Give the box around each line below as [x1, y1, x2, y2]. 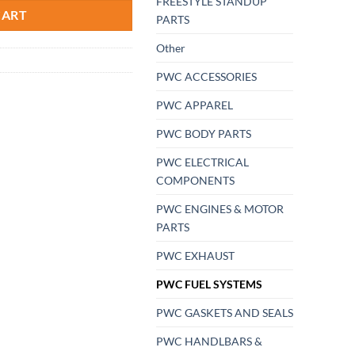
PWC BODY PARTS [156, 127, 251, 141]
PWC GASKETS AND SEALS [156, 306, 293, 320]
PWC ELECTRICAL [156, 155, 249, 170]
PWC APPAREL [156, 98, 233, 113]
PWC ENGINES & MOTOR [156, 202, 284, 216]
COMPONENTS [156, 174, 235, 188]
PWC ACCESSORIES [156, 70, 257, 84]
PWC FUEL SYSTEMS [156, 277, 262, 292]
